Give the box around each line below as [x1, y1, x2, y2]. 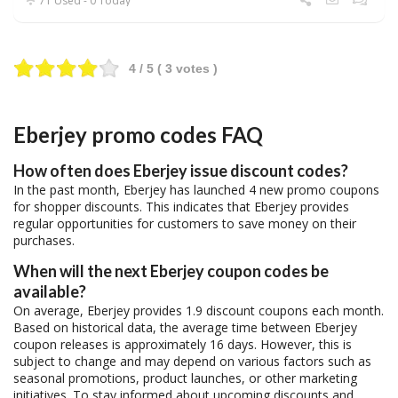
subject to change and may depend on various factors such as [13, 352, 371, 370]
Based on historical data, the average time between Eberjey [13, 318, 357, 336]
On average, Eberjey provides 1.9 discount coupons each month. [13, 301, 384, 319]
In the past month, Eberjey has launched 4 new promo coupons [13, 181, 379, 199]
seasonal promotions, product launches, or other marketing [13, 369, 357, 386]
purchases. [13, 232, 75, 250]
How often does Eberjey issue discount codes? [13, 161, 348, 181]
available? [13, 281, 86, 301]
